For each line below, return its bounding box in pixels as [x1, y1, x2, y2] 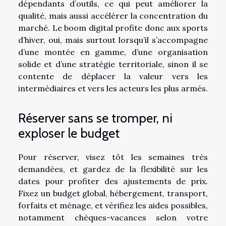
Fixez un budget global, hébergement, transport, [18, 188, 208, 198]
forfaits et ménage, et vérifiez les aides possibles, [18, 200, 208, 210]
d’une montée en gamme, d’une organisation [18, 47, 208, 58]
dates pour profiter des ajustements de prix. [18, 176, 208, 186]
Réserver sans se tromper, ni [18, 110, 173, 126]
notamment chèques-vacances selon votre [18, 212, 208, 222]
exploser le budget [18, 125, 120, 141]
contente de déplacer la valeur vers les [18, 71, 208, 82]
